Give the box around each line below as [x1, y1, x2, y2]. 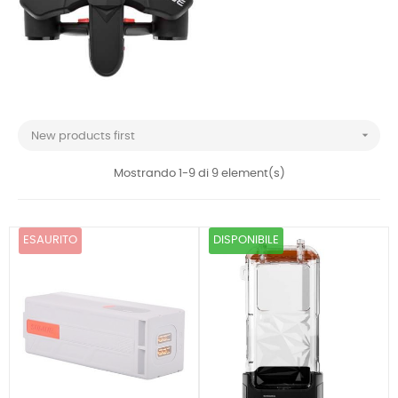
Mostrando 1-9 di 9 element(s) [113, 168, 285, 179]
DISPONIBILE [213, 235, 279, 246]
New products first [31, 131, 135, 142]
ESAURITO [23, 235, 77, 246]
